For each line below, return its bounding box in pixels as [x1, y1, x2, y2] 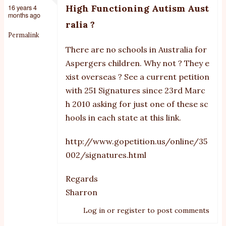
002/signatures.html [66, 149, 146, 160]
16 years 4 [8, 3, 37, 12]
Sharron [66, 187, 97, 197]
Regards [66, 173, 98, 184]
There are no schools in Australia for [66, 44, 207, 54]
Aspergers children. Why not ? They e [66, 58, 209, 68]
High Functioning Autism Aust [66, 2, 209, 14]
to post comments [145, 205, 209, 215]
